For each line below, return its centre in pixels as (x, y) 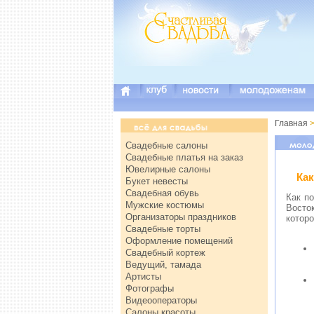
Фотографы (150, 288)
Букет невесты (157, 181)
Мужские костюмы (165, 205)
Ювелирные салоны (168, 169)
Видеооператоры (161, 300)
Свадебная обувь (162, 193)
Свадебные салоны (166, 145)
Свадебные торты (163, 229)
